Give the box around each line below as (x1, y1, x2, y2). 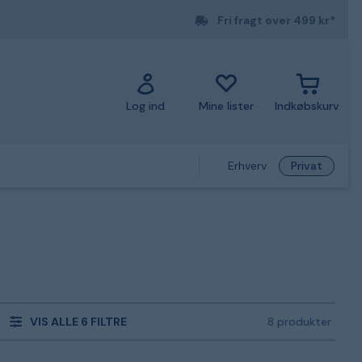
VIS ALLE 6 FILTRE (30, 314, 127, 329)
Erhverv (228, 158, 267, 173)
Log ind (126, 98, 166, 113)
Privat (291, 158, 323, 173)
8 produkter (267, 314, 331, 329)
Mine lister (199, 98, 255, 113)
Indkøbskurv (275, 98, 340, 113)
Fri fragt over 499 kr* (217, 13, 335, 27)
